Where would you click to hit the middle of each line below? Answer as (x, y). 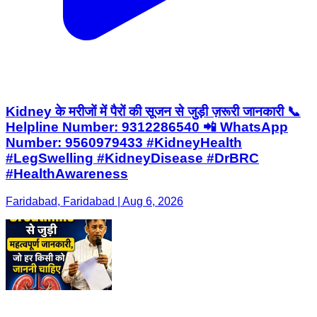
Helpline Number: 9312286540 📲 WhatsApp (147, 127)
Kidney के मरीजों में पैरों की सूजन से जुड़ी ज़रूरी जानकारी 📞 (153, 112)
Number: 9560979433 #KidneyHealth (124, 143)
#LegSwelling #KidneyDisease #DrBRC (132, 158)
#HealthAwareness (67, 174)
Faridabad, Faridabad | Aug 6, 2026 (94, 202)
